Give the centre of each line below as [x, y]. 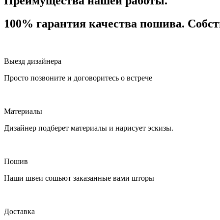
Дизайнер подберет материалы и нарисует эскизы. [89, 128]
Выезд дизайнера [33, 61]
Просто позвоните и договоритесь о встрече [78, 78]
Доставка [19, 211]
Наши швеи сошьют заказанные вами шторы [79, 178]
